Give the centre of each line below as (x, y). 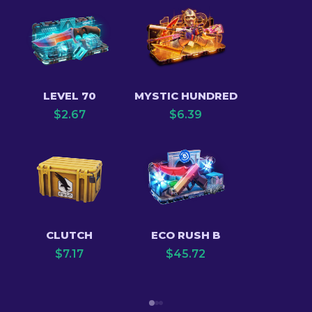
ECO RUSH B (186, 235)
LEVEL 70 (69, 96)
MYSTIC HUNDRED (186, 96)
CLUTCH (69, 235)
